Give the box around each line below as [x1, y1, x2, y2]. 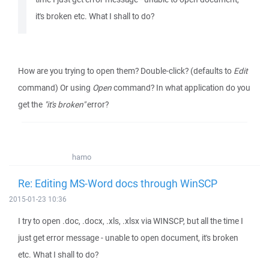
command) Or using [18, 82, 92, 93]
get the [18, 99, 44, 110]
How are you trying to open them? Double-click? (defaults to [18, 65, 234, 76]
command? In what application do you [112, 82, 250, 93]
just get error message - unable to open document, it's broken [18, 232, 238, 243]
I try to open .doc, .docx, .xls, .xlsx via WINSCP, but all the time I [18, 216, 243, 226]
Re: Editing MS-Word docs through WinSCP [18, 176, 217, 190]
